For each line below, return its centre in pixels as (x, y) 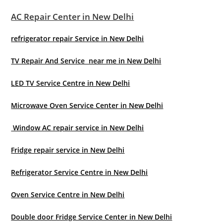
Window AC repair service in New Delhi (78, 128)
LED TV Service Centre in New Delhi (71, 83)
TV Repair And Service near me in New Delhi (86, 61)
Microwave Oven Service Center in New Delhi (87, 105)
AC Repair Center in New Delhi (73, 17)
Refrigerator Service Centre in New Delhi (80, 172)
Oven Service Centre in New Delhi (68, 194)
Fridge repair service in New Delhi (68, 150)
